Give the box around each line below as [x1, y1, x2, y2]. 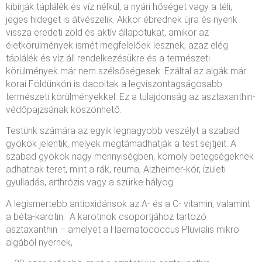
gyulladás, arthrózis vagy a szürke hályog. [6, 177, 175, 188]
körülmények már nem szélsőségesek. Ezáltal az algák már [6, 65, 246, 77]
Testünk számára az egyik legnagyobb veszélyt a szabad [6, 125, 239, 137]
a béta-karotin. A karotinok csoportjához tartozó [6, 211, 206, 222]
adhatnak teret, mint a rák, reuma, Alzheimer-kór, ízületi [6, 164, 226, 175]
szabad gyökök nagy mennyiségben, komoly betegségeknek [6, 151, 254, 163]
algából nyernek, [6, 236, 73, 248]
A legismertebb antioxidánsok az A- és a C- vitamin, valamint [6, 198, 250, 209]
